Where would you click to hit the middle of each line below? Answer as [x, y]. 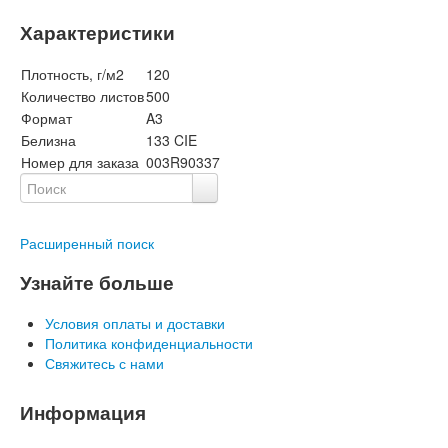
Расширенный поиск [87, 243]
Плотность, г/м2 [72, 74]
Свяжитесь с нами [104, 363]
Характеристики [97, 32]
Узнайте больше [97, 282]
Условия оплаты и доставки [135, 323]
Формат [46, 118]
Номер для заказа [80, 162]
